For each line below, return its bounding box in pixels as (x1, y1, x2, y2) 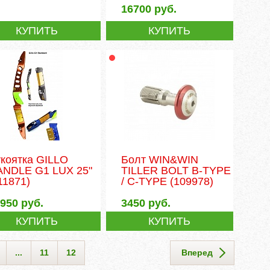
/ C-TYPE (121, 175, 167, 187)
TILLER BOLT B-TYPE (121, 164, 231, 177)
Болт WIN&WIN (121, 153, 198, 166)
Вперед (181, 247, 213, 257)
